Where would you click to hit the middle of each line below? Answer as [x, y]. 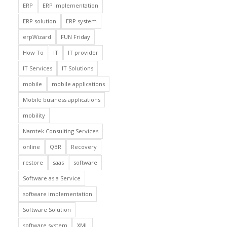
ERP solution [39, 21]
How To [33, 52]
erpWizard [37, 37]
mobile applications [78, 84]
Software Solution [47, 210]
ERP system [81, 21]
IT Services [37, 68]
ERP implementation [70, 5]
